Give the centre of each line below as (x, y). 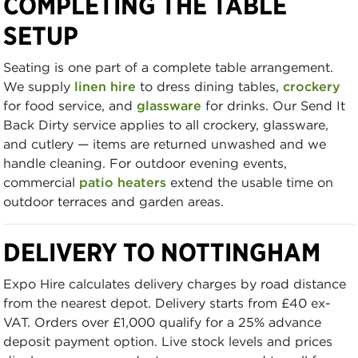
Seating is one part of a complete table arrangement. (168, 67)
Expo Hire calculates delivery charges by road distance (175, 283)
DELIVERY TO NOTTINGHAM (162, 252)
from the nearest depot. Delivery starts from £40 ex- (167, 302)
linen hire (105, 86)
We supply (39, 86)
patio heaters (123, 182)
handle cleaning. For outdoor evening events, (145, 163)
